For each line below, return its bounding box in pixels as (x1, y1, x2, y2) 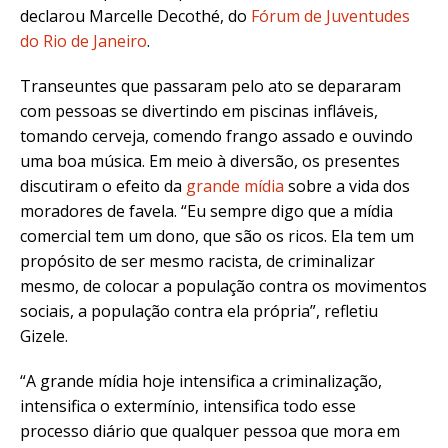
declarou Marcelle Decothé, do (20, 4, 251, 27)
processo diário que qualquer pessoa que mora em (20, 419, 400, 442)
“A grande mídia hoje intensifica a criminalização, (20, 369, 382, 392)
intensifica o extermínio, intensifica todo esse (20, 394, 356, 417)
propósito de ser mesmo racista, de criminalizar (20, 249, 375, 272)
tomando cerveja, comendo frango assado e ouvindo (20, 124, 413, 147)
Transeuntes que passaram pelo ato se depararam (20, 74, 401, 97)
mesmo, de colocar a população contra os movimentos (20, 274, 427, 297)
